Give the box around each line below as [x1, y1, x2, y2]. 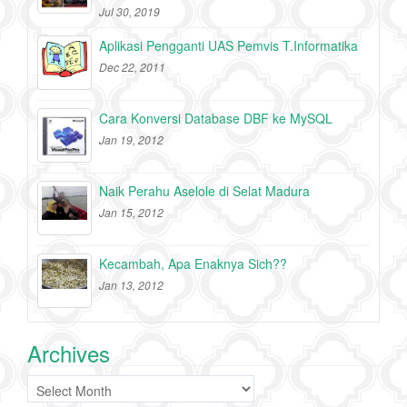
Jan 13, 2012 [99, 276, 164, 293]
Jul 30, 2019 [99, 3, 160, 19]
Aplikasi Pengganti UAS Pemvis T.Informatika [99, 35, 358, 55]
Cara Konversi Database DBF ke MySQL [99, 108, 333, 127]
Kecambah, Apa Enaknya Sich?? [99, 253, 287, 273]
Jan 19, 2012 [99, 131, 164, 147]
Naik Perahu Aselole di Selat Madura [99, 181, 310, 200]
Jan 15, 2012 [99, 203, 164, 220]
